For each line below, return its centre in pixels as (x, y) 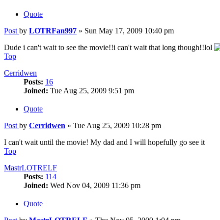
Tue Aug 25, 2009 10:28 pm (117, 126)
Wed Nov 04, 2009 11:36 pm (94, 186)
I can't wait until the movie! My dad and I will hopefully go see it (104, 142)
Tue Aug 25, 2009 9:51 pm (91, 91)
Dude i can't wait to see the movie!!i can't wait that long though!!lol (109, 48)
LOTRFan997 (53, 31)
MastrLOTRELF (30, 168)
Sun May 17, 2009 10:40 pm (129, 31)
